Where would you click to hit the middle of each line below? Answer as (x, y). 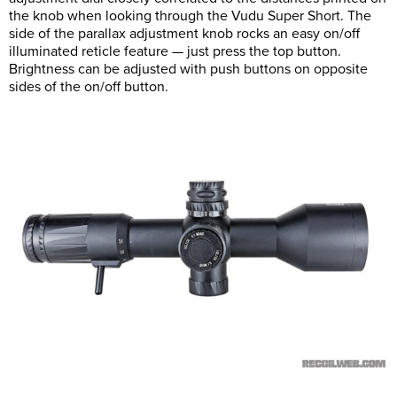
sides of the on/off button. (89, 86)
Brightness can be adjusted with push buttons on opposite (188, 69)
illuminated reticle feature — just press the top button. (175, 51)
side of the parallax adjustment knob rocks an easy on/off (184, 33)
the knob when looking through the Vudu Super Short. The (190, 16)
